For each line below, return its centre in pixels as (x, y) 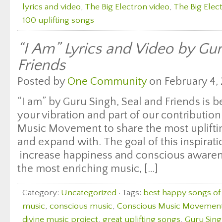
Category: (42, 193)
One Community (107, 82)
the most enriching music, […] (88, 169)
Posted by (42, 82)
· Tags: (130, 193)
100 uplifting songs (58, 20)
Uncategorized (89, 193)
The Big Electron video (127, 7)
